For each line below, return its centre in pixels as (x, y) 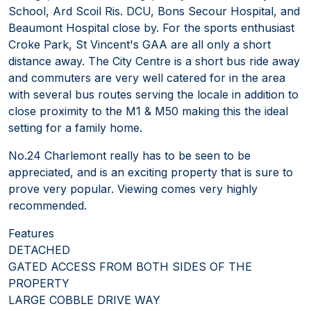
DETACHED (39, 250)
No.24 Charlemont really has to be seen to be (129, 155)
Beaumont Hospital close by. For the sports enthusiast (151, 27)
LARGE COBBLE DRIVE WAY (84, 300)
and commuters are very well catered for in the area (147, 77)
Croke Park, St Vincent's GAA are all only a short (140, 44)
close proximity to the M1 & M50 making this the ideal (148, 111)
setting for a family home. (75, 127)
